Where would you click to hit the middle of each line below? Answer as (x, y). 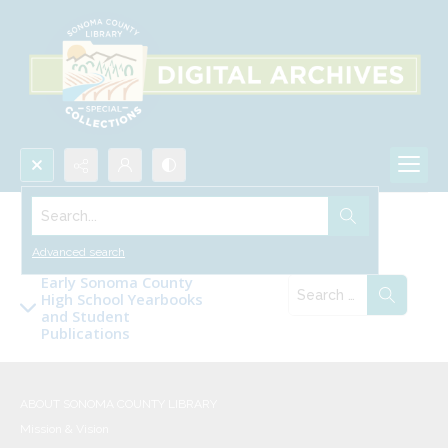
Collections (68, 223)
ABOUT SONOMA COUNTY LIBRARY (118, 404)
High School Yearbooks (122, 299)
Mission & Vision (64, 429)
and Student (85, 316)
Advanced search (78, 252)
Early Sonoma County (117, 282)
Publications (85, 333)
